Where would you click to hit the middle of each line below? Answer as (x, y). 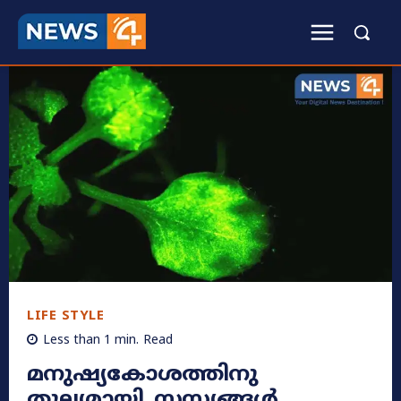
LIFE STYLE (65, 317)
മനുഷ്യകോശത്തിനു (142, 375)
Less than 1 (77, 341)
